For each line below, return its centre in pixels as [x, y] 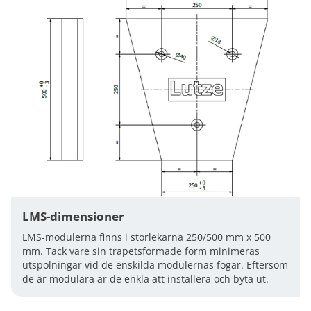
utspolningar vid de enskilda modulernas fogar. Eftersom [155, 265]
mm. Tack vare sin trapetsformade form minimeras [141, 251]
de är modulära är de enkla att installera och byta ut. [145, 279]
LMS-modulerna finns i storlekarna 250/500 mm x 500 [146, 237]
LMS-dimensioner [73, 216]
